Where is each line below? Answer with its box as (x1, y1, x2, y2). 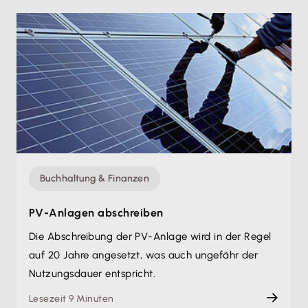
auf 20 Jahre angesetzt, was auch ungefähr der (29, 249, 258, 261)
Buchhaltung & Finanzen (40, 173, 150, 184)
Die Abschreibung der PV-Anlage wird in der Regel (29, 230, 272, 243)
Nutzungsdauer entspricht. (29, 267, 156, 280)
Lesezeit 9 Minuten (29, 293, 114, 305)
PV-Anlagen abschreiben (29, 206, 164, 219)
